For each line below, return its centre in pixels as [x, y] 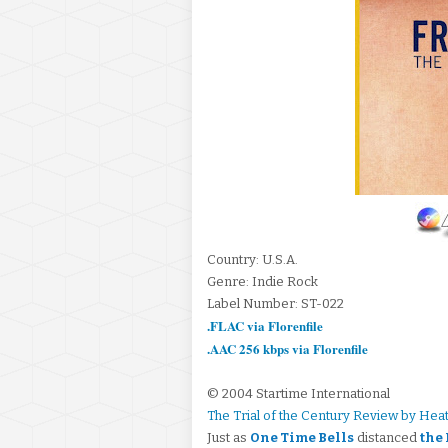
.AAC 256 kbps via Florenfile [287, 348]
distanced [387, 437]
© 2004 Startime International [298, 393]
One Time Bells [302, 437]
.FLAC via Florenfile [265, 325]
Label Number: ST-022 [275, 303]
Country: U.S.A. [252, 259]
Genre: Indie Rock [262, 281]
